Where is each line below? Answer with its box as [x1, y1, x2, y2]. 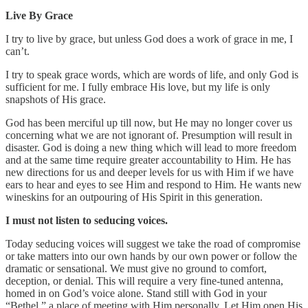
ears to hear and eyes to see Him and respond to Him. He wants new [5, 179, 302, 191]
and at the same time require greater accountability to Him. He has [5, 154, 291, 166]
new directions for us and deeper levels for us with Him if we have [5, 166, 294, 179]
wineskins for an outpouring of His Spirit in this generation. [5, 191, 265, 203]
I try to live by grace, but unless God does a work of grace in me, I [5, 33, 293, 45]
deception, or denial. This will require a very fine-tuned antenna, [5, 275, 283, 287]
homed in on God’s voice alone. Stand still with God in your [5, 287, 267, 300]
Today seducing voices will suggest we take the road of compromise [5, 238, 300, 250]
